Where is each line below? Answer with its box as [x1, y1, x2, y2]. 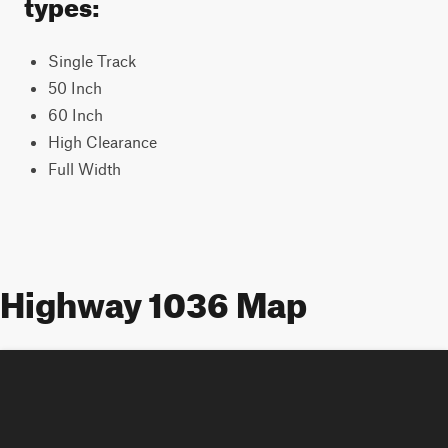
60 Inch [48, 105, 103, 124]
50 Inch [48, 78, 102, 97]
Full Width [48, 159, 121, 178]
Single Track [48, 51, 136, 70]
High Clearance [48, 132, 157, 151]
